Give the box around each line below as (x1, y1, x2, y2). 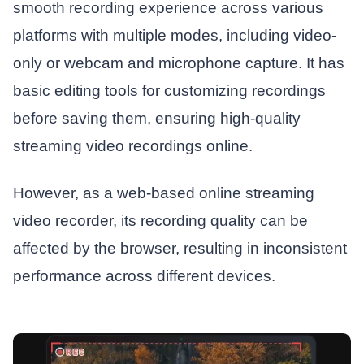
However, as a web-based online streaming (12, 184, 314, 202)
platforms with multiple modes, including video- (12, 27, 336, 45)
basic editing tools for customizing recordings (12, 82, 326, 100)
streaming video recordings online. (12, 137, 253, 155)
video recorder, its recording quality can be (12, 212, 308, 230)
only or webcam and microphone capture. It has (12, 54, 344, 72)
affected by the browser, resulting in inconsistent (12, 240, 347, 258)
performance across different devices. (12, 267, 275, 285)
